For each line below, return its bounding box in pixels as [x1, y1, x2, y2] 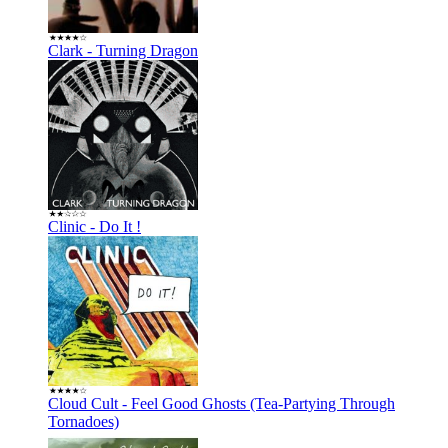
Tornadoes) [48, 412, 119, 430]
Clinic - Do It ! [48, 217, 141, 235]
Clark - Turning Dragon [48, 41, 198, 59]
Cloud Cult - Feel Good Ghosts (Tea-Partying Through [48, 394, 395, 412]
